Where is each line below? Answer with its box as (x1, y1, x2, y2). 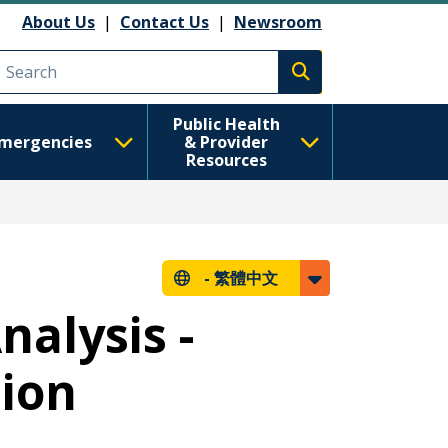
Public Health (172, 113, 280, 135)
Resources (185, 149, 267, 171)
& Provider (184, 131, 269, 153)
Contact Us (120, 10, 209, 33)
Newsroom (234, 10, 322, 33)
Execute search (299, 71, 419, 94)
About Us (22, 10, 95, 33)
